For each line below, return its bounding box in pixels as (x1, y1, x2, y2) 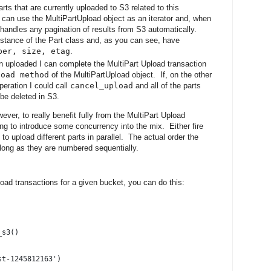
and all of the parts (133, 81, 201, 91)
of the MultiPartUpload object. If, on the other (49, 70, 212, 80)
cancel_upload (70, 81, 133, 91)
